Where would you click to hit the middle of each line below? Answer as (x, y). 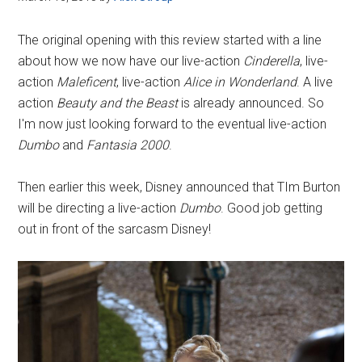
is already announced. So (251, 103)
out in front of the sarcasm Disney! (115, 229)
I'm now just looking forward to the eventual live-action (173, 124)
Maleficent (87, 82)
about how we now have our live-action (131, 61)
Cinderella (272, 61)
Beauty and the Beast (118, 103)
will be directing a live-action (99, 208)
